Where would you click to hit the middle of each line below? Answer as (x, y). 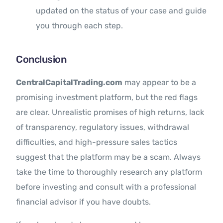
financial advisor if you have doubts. (84, 202)
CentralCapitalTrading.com (69, 83)
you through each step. (80, 26)
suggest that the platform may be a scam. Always (109, 157)
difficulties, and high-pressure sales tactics (97, 142)
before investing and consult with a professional (106, 187)
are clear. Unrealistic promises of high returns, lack (110, 112)
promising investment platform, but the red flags (107, 98)
